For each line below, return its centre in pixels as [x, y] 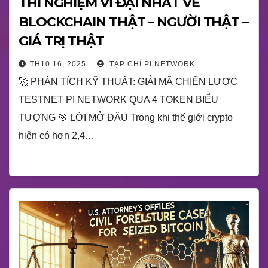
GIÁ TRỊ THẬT [61, 41]
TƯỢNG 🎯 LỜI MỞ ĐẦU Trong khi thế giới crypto [126, 118]
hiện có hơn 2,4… [57, 135]
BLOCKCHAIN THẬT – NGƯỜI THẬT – [133, 22]
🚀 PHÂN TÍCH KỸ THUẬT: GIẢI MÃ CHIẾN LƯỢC [128, 82]
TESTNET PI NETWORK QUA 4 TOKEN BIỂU [118, 100]
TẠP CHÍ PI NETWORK [151, 64]
